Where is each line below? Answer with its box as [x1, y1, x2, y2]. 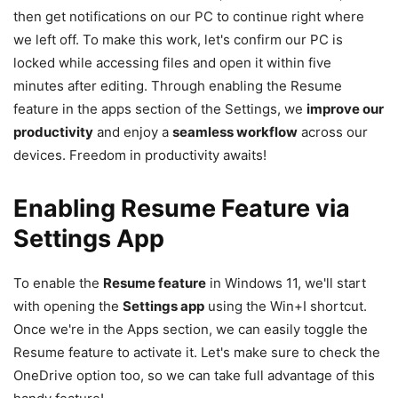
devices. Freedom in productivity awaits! [13, 146, 267, 163]
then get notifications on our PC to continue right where [13, 7, 364, 25]
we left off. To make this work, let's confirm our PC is [13, 30, 343, 48]
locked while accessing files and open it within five [13, 53, 331, 71]
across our [298, 123, 368, 140]
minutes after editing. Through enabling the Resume [13, 76, 342, 94]
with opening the [13, 297, 123, 314]
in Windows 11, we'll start [206, 274, 366, 291]
